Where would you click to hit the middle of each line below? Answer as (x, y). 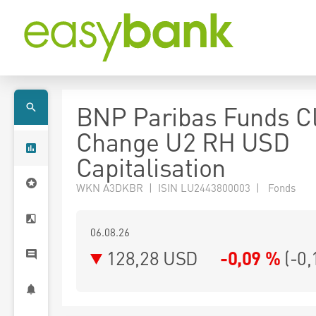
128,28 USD (152, 258)
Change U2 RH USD (183, 142)
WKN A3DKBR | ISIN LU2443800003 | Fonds (186, 188)
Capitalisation (151, 167)
